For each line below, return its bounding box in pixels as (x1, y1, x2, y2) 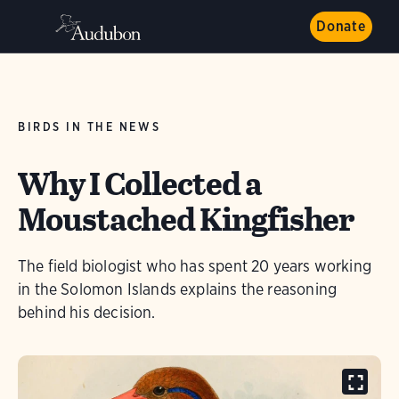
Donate (316, 18, 366, 35)
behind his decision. (18, 303, 156, 322)
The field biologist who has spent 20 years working (18, 256, 371, 275)
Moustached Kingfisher (18, 195, 354, 243)
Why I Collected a (18, 159, 262, 208)
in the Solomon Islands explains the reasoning (18, 280, 338, 298)
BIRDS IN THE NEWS (18, 120, 161, 134)
